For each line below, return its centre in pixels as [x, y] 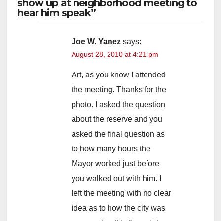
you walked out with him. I [116, 178]
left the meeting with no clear [121, 193]
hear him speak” [56, 13]
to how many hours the [111, 148]
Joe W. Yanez [96, 41]
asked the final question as [118, 134]
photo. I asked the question [118, 104]
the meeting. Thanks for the [119, 89]
